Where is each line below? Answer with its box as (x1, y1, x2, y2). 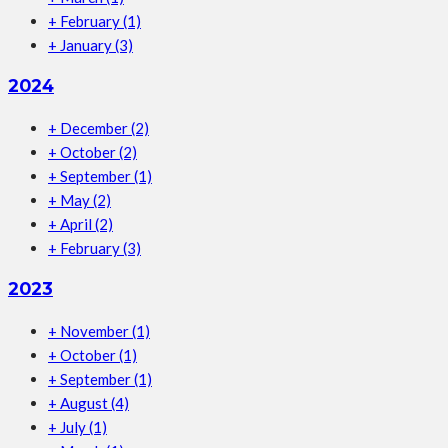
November (60, 321, 132, 340)
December (60, 118, 131, 137)
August (60, 393, 111, 412)
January (60, 35, 115, 54)
